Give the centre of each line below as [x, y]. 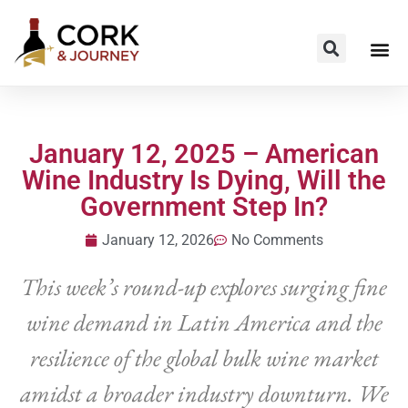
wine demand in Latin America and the [204, 322]
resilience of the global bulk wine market [204, 357]
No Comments [277, 240]
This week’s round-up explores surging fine [204, 286]
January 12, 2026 [158, 240]
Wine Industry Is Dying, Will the [204, 180]
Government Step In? [204, 206]
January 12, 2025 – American [204, 153]
